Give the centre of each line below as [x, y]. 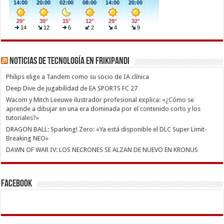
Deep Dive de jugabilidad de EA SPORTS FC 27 [72, 88]
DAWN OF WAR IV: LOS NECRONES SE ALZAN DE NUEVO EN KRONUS [102, 150]
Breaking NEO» [27, 138]
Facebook [17, 184]
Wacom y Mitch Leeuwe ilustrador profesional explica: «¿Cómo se [100, 100]
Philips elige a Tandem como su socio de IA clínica [78, 77]
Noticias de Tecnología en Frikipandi [70, 62]
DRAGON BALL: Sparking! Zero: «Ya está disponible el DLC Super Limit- [107, 129]
